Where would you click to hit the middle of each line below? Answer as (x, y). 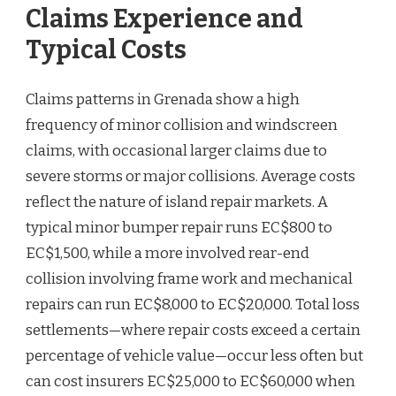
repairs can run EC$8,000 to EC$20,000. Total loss (193, 304)
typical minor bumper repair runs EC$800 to (179, 227)
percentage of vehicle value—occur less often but (194, 355)
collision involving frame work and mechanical (189, 278)
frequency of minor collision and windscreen (182, 125)
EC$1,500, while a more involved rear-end (168, 253)
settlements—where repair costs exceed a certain (193, 330)
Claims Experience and (164, 19)
